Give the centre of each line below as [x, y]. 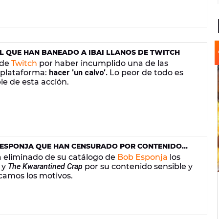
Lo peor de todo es [145, 72]
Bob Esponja [142, 157]
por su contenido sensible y [138, 166]
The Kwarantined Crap [45, 166]
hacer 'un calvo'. [78, 72]
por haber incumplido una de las [103, 63]
